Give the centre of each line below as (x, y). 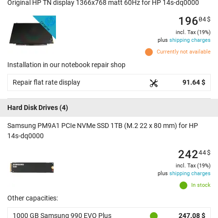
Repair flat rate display (46, 82)
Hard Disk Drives (33, 108)
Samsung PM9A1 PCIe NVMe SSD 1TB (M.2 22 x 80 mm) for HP (103, 126)
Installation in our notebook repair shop (66, 65)
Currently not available (184, 52)
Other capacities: (33, 198)
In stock (201, 185)
